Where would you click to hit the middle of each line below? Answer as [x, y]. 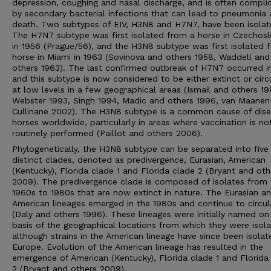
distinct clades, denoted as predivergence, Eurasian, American [139, 160]
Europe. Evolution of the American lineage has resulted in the [138, 247]
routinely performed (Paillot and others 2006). [107, 133]
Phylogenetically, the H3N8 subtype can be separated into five [140, 149]
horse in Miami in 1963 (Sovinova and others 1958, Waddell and [141, 57]
